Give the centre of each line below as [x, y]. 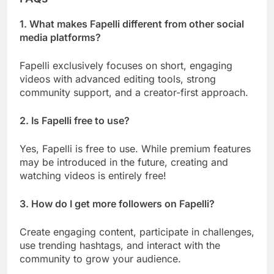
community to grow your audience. [100, 258]
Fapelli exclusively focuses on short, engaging [126, 65]
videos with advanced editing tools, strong [118, 79]
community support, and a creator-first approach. [134, 92]
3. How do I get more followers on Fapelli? [117, 203]
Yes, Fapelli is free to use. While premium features [135, 148]
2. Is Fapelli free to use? [75, 120]
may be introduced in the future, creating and [124, 162]
